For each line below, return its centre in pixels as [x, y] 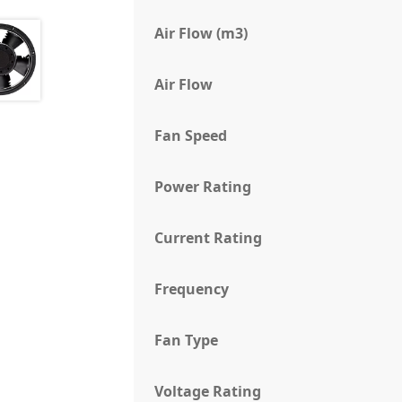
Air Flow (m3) [201, 34]
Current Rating [209, 238]
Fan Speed [191, 136]
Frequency [192, 289]
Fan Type [187, 341]
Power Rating [203, 187]
